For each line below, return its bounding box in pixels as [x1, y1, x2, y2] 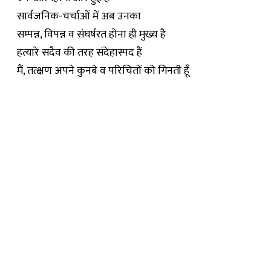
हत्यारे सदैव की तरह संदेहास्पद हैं [17, 44, 142, 62]
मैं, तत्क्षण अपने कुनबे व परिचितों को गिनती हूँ [17, 62, 189, 80]
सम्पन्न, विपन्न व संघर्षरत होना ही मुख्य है [17, 25, 166, 44]
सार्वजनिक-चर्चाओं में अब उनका [17, 7, 141, 25]
